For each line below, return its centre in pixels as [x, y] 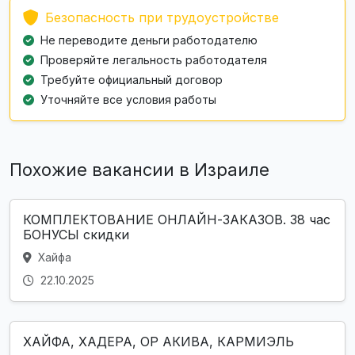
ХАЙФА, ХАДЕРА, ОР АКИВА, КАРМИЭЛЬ [158, 341]
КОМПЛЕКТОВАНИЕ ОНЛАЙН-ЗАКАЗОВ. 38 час [177, 219]
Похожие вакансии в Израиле [139, 169]
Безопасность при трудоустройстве [162, 17]
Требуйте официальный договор [132, 79]
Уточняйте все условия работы [128, 99]
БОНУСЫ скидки [76, 234]
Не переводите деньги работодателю [149, 40]
